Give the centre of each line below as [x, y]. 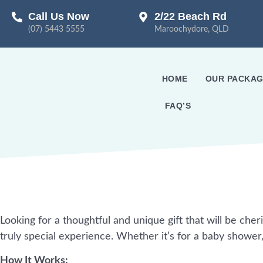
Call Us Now [59, 16]
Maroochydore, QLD [192, 29]
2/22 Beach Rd [191, 16]
